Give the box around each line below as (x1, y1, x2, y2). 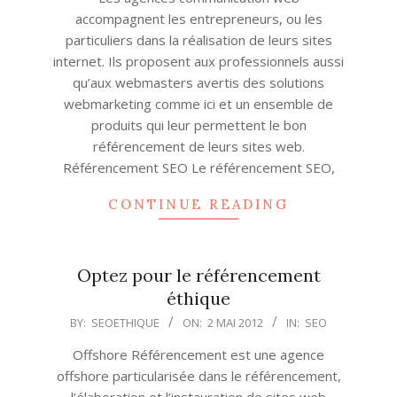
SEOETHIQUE (91, 315, 160, 331)
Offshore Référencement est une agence (73, 346, 324, 363)
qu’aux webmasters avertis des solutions (73, 74, 324, 91)
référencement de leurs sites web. (92, 137, 305, 155)
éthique (167, 287, 230, 309)
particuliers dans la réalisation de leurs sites (65, 31, 332, 49)
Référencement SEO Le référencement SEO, (62, 159, 335, 176)
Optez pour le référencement (76, 264, 321, 286)
